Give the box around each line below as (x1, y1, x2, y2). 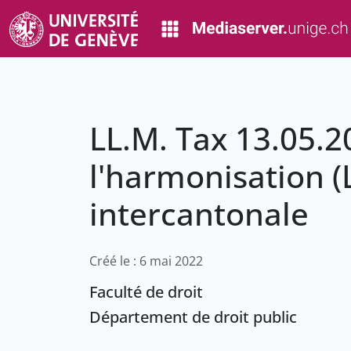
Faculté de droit (89, 281, 203, 303)
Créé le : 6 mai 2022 (89, 252, 203, 270)
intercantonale (89, 192, 309, 236)
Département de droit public (89, 306, 297, 328)
